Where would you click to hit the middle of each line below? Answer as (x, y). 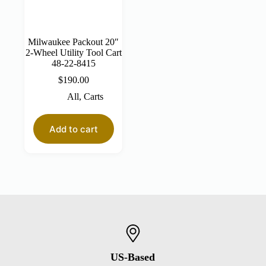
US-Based (133, 257)
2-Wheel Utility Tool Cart (73, 53)
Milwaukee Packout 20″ (74, 42)
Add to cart (73, 129)
